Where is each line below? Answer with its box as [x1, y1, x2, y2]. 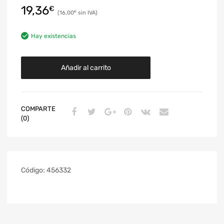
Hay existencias [31, 32, 76, 39]
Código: [21, 165, 46, 174]
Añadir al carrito [60, 63, 111, 72]
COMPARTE [21, 104, 55, 112]
